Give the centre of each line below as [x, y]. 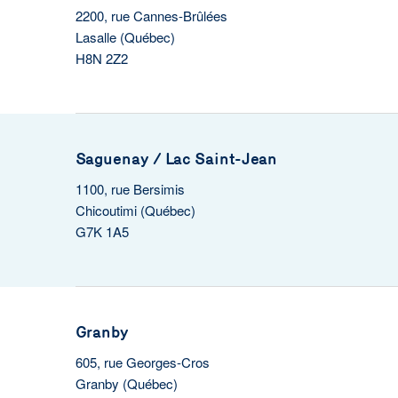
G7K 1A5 [102, 231]
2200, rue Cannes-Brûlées [151, 16]
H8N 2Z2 [101, 58]
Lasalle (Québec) [125, 37]
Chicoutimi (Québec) [135, 210]
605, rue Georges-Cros [142, 362]
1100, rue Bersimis [130, 189]
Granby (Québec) [126, 383]
